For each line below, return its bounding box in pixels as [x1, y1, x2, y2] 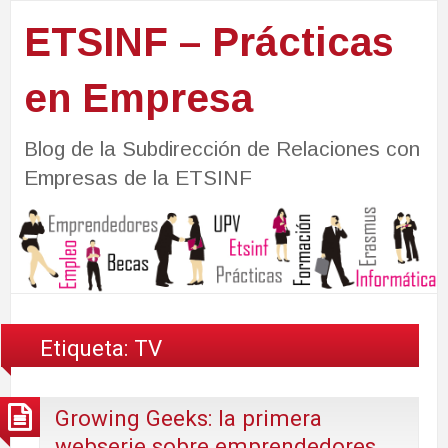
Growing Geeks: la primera [55, 405, 322, 432]
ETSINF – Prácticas [23, 19, 394, 64]
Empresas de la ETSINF [23, 165, 252, 189]
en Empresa [23, 75, 253, 120]
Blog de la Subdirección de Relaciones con [23, 136, 420, 160]
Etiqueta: [40, 334, 135, 361]
